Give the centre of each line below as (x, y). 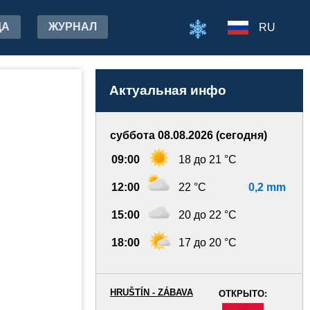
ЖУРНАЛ (73, 27)
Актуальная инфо (168, 90)
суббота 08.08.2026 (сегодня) (189, 135)
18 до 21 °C (208, 159)
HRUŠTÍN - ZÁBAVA (152, 292)
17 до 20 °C (208, 243)
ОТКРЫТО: (243, 294)
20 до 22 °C (208, 215)
